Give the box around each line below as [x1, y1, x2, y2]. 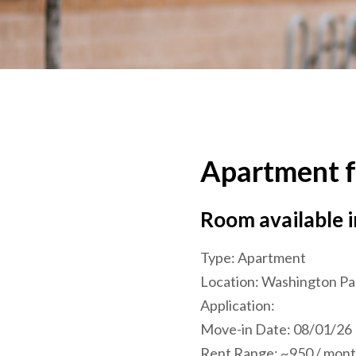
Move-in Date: [200, 319, 293, 338]
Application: [200, 296, 275, 314]
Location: [200, 272, 261, 290]
